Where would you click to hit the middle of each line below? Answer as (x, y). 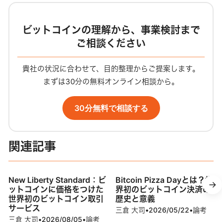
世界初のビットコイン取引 (56, 199)
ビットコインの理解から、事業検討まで (111, 30)
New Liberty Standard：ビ (57, 180)
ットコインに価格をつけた (56, 190)
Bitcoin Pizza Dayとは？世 (165, 180)
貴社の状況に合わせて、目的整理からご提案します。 (111, 68)
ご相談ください (111, 44)
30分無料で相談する (111, 108)
